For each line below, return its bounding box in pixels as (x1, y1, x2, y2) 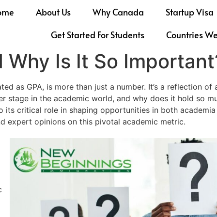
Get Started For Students (51, 28, 145, 41)
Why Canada (92, 5, 144, 18)
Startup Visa (165, 5, 214, 18)
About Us (35, 5, 71, 18)
